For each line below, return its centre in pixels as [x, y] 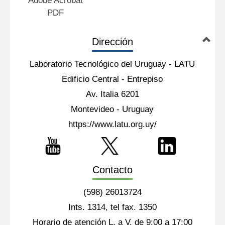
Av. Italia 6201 [112, 94]
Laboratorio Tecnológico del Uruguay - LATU [113, 64]
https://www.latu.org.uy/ [112, 124]
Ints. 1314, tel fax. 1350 [112, 207]
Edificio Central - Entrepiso [113, 79]
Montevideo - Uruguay [113, 109]
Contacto [112, 170]
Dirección [112, 42]
